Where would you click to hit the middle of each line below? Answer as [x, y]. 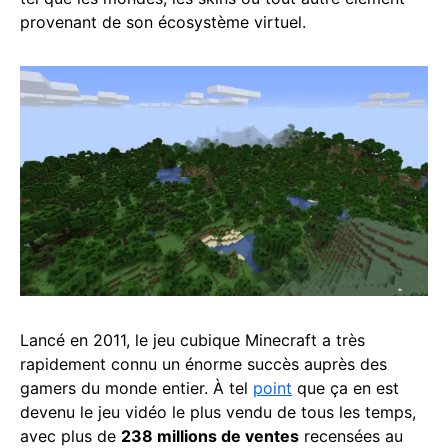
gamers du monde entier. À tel [136, 387]
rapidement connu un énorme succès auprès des [203, 363]
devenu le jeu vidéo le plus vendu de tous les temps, [218, 411]
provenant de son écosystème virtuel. [163, 22]
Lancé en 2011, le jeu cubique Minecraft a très [192, 339]
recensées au [351, 435]
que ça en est [345, 387]
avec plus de [70, 435]
